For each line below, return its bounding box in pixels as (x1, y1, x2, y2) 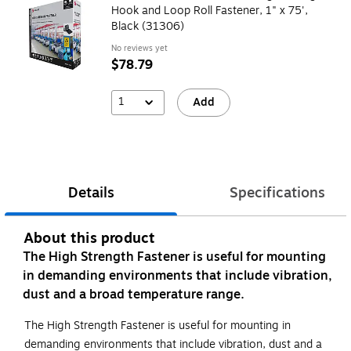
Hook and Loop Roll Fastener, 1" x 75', (111, 2, 308, 19)
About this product (24, 227, 156, 250)
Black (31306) (111, 17, 184, 34)
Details (67, 182, 114, 204)
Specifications (230, 182, 325, 204)
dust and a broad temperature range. (23, 285, 244, 305)
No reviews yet (111, 42, 168, 54)
